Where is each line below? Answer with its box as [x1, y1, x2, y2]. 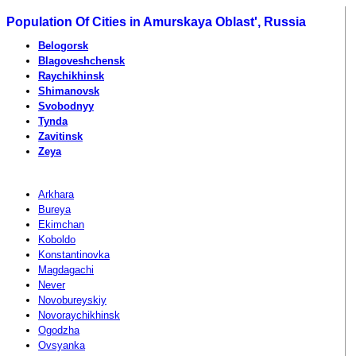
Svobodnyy [38, 99, 94, 112]
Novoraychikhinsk [38, 308, 120, 321]
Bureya [38, 203, 71, 215]
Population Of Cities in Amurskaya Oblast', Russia [6, 14, 306, 29]
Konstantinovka [38, 248, 110, 261]
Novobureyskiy [38, 293, 106, 306]
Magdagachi [38, 263, 94, 276]
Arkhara [38, 188, 74, 200]
